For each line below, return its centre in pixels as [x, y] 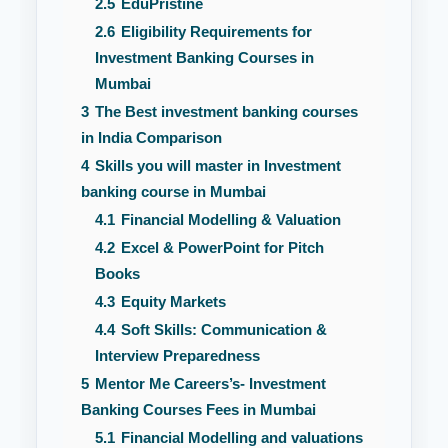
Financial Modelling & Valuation [231, 219]
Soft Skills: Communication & [224, 329]
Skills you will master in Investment [218, 165]
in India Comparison [151, 137]
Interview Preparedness [177, 355]
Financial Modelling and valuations [242, 437]
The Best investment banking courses [226, 111]
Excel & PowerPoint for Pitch [222, 247]
